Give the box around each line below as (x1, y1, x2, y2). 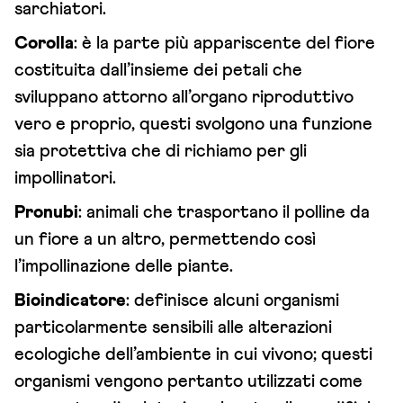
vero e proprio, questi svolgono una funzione (14, 115, 372, 134)
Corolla (14, 34, 74, 53)
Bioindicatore (14, 291, 126, 310)
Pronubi (14, 203, 78, 222)
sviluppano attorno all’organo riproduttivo (14, 88, 354, 107)
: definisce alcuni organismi (126, 291, 339, 310)
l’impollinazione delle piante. (14, 257, 233, 276)
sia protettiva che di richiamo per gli (14, 142, 307, 161)
